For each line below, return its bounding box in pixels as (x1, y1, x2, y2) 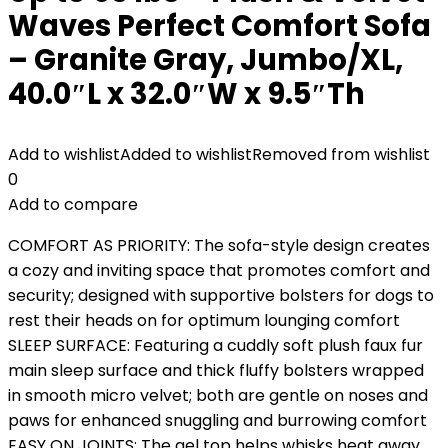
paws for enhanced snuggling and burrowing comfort (8, 409, 427, 432)
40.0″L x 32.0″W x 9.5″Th (8, 74, 365, 114)
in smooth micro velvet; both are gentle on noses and (8, 384, 428, 407)
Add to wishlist (8, 143, 120, 166)
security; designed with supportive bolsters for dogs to (8, 284, 434, 307)
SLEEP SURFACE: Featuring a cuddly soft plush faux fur (8, 334, 423, 357)
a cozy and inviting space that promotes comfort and (8, 259, 430, 282)
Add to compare (8, 193, 138, 216)
